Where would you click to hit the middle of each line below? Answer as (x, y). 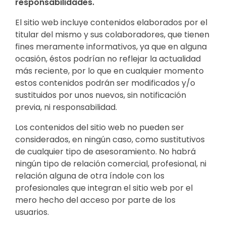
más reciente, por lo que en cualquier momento (109, 71)
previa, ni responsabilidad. (66, 107)
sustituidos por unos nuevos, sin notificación (101, 95)
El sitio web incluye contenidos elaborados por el (111, 22)
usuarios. (32, 212)
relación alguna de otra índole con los (90, 176)
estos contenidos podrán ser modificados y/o (105, 83)
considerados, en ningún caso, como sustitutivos (110, 139)
